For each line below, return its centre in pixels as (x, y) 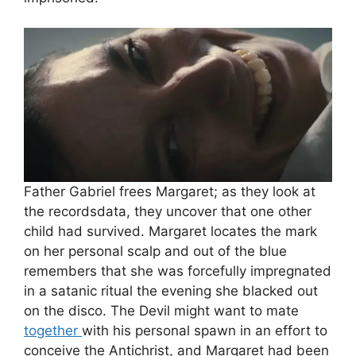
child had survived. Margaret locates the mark (170, 231)
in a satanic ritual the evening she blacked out (171, 291)
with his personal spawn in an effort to (205, 331)
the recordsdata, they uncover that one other (168, 211)
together (53, 331)
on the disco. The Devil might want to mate (161, 311)
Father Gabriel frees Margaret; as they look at (170, 192)
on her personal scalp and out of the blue (155, 251)
